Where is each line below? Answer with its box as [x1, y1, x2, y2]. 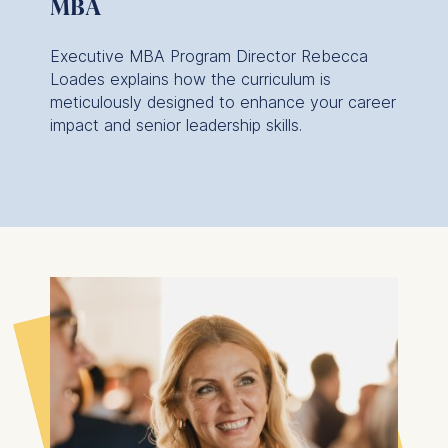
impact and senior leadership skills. [49, 114, 302, 135]
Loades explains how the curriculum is [49, 68, 331, 89]
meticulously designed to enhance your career [49, 91, 396, 112]
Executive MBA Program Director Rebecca [49, 45, 368, 66]
